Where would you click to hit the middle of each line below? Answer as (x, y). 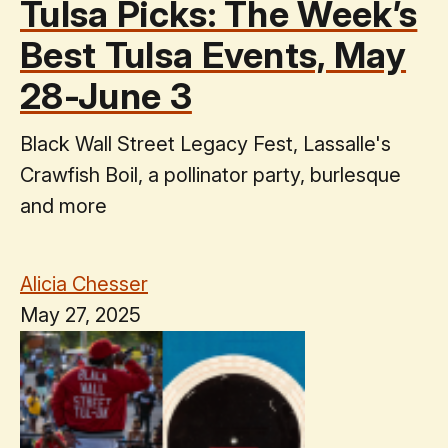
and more (63, 205)
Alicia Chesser (84, 283)
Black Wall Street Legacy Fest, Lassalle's (205, 143)
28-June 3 (106, 95)
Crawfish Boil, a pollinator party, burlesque (210, 174)
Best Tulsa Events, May (213, 54)
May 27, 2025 (80, 314)
